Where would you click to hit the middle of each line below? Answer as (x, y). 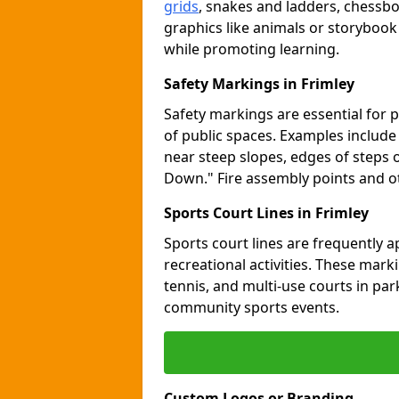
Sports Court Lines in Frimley (266, 213)
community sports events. (252, 307)
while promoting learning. (252, 49)
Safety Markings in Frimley (259, 84)
